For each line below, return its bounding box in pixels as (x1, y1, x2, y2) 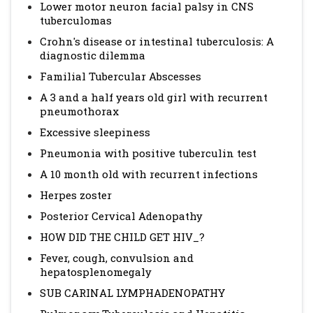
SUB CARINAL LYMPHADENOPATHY (40, 286, 225, 300)
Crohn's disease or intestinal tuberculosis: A (40, 34, 274, 48)
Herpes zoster (40, 188, 112, 202)
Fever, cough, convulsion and (40, 251, 194, 265)
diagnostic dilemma (40, 48, 145, 62)
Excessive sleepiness (40, 125, 150, 139)
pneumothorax (40, 104, 119, 118)
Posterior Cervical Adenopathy (40, 209, 203, 223)
